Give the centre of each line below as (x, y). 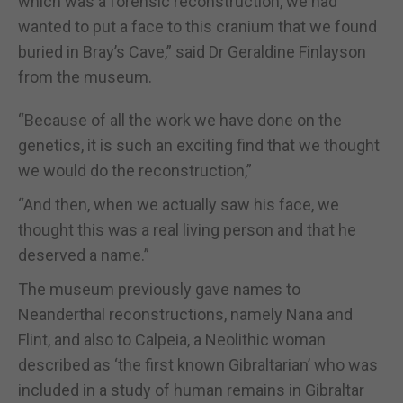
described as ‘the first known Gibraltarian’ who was (198, 364)
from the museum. (85, 76)
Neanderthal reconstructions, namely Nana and (185, 314)
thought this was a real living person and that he (187, 229)
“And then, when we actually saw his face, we (179, 204)
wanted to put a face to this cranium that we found (197, 26)
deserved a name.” (84, 255)
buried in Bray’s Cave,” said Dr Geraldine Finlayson (192, 51)
